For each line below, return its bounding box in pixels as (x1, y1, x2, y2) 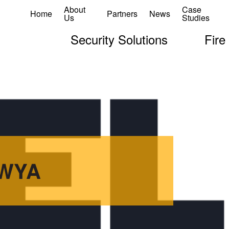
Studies (182, 12, 210, 24)
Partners (107, 8, 138, 20)
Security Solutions (71, 30, 168, 49)
